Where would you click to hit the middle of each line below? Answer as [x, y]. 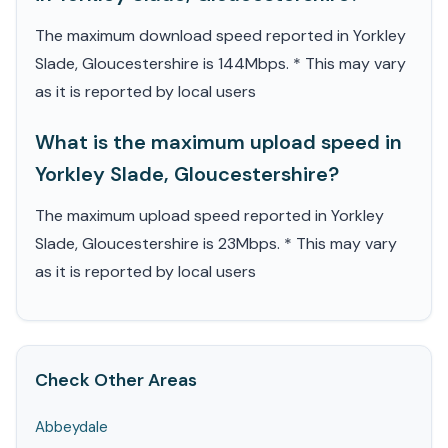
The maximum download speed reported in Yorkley [220, 35]
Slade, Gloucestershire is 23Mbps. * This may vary [216, 243]
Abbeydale [71, 427]
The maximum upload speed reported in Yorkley [209, 215]
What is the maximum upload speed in [218, 142]
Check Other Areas [116, 380]
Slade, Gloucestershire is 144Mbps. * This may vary [220, 63]
